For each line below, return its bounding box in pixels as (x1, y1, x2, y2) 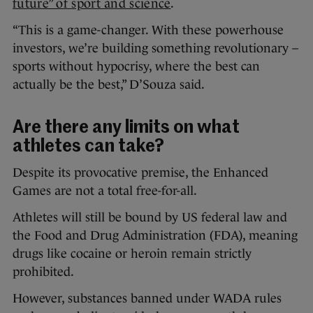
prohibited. (13, 264, 74, 279)
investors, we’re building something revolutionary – (13, 41, 298, 55)
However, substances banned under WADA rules (13, 291, 282, 305)
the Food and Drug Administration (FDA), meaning (13, 228, 298, 242)
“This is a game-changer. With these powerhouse (13, 22, 284, 37)
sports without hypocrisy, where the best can (13, 59, 260, 73)
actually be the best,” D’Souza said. (13, 77, 205, 92)
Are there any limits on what (13, 119, 240, 137)
